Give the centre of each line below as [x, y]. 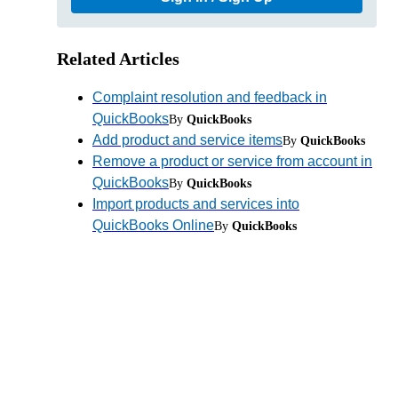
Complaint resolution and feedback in [210, 97]
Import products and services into [196, 203]
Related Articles [118, 58]
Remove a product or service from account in [232, 161]
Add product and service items [187, 139]
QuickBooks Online [153, 225]
